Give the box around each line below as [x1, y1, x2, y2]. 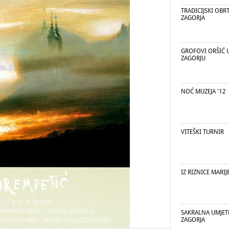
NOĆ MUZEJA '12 [181, 88, 226, 95]
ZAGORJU [181, 55, 205, 62]
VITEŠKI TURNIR [181, 128, 224, 135]
